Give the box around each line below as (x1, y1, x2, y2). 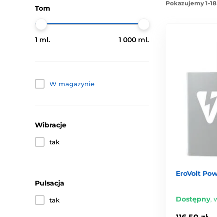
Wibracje (35, 121, 66, 129)
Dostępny (176, 194, 210, 203)
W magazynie (49, 80, 94, 88)
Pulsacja (35, 179, 64, 187)
